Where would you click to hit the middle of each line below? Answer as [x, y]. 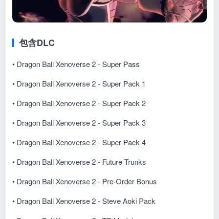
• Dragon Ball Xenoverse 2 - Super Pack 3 [79, 122]
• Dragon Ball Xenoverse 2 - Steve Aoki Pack [84, 200]
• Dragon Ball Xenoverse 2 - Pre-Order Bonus [85, 181]
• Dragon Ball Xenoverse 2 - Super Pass [76, 64]
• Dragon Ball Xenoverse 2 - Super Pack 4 [79, 142]
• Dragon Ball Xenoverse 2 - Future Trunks [79, 161]
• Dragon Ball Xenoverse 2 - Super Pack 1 [79, 83]
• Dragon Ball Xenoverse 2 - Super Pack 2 [79, 103]
